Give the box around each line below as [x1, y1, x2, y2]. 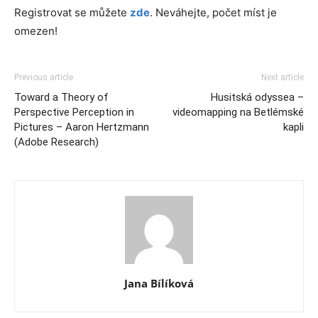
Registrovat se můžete [14, 5, 130, 19]
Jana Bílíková [124, 275, 194, 290]
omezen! [14, 23, 57, 38]
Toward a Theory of [14, 90, 109, 104]
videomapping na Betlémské [172, 105, 304, 119]
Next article [261, 72, 304, 82]
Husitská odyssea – [211, 90, 304, 104]
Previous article [14, 72, 73, 82]
